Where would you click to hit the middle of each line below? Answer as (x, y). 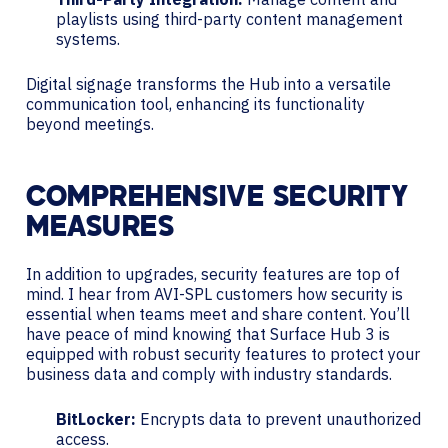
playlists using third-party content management (229, 18)
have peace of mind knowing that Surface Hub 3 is (208, 333)
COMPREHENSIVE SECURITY (217, 198)
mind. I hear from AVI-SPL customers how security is (214, 293)
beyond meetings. (90, 123)
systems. (88, 38)
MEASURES (100, 228)
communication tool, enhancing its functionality (195, 103)
